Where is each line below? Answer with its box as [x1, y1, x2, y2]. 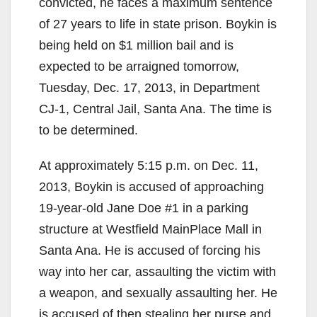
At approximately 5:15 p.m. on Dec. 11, [39, 158, 258, 173]
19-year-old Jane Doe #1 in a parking [39, 200, 248, 215]
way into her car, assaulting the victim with [39, 264, 276, 279]
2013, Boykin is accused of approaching [39, 179, 264, 194]
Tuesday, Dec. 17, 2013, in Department [39, 80, 260, 95]
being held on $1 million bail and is [39, 38, 234, 52]
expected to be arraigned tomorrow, [39, 59, 239, 74]
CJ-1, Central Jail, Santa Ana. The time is [39, 101, 272, 116]
